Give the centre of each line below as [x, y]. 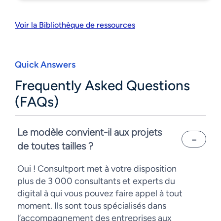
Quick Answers [45, 65]
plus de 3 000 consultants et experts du [96, 181]
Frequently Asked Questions [102, 86]
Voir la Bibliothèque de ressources [75, 25]
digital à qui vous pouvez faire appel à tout [100, 194]
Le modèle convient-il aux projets [90, 132]
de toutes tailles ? [55, 146]
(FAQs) [37, 102]
